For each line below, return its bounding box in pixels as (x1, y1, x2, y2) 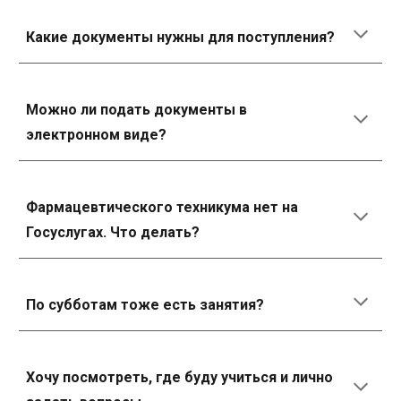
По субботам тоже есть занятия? (26, 296, 265, 313)
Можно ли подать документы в (26, 101, 248, 118)
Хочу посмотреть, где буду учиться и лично (26, 369, 334, 386)
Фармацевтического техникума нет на (26, 199, 299, 216)
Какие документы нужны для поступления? (26, 29, 336, 46)
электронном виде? (26, 126, 167, 143)
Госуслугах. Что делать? (26, 224, 200, 241)
